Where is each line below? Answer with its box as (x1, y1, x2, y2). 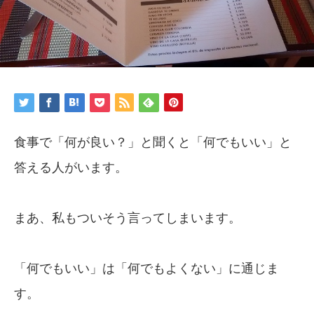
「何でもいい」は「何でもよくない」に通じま (14, 261, 279, 275)
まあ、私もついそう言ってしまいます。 (14, 210, 241, 225)
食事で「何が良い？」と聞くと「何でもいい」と (14, 135, 292, 149)
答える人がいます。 (14, 160, 128, 175)
